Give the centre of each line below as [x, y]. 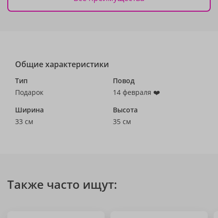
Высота [125, 110]
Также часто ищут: [62, 184]
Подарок [29, 92]
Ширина [29, 110]
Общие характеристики [62, 64]
